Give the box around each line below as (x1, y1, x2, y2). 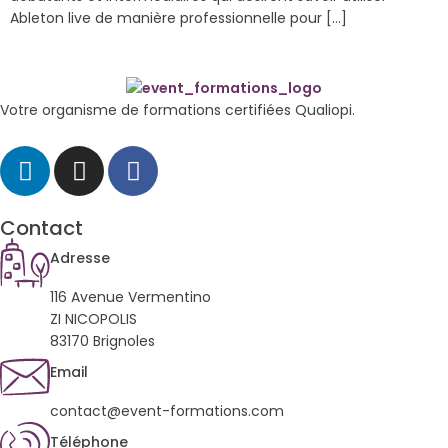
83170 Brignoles (50, 331, 155, 352)
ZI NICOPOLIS (50, 309, 137, 330)
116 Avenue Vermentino (50, 287, 211, 308)
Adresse (50, 248, 110, 269)
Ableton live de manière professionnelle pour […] (10, 8, 347, 28)
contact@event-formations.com (50, 401, 284, 422)
